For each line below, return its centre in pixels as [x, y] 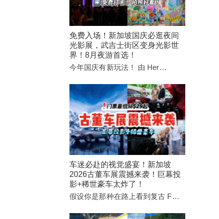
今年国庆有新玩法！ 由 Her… [118, 67]
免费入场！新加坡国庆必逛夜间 [124, 36]
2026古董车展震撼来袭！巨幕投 [125, 174]
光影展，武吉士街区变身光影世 [124, 45]
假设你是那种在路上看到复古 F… [124, 196]
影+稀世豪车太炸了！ [107, 184]
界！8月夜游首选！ [103, 55]
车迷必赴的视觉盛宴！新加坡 [120, 164]
